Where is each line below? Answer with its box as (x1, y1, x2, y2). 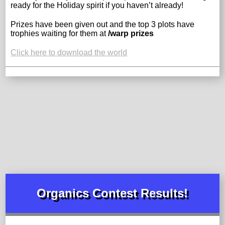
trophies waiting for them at (11, 29, 108, 38)
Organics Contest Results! (37, 186, 188, 200)
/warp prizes (108, 29, 154, 38)
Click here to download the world (11, 48, 128, 57)
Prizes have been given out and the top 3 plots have (11, 20, 195, 29)
